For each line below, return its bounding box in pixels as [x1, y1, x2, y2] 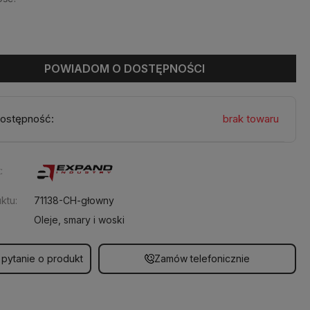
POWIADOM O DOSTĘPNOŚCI [44, 62, 206, 75]
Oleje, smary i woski [34, 213, 125, 226]
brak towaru [222, 112, 279, 125]
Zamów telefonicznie [154, 252, 250, 264]
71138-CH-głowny [34, 194, 115, 206]
